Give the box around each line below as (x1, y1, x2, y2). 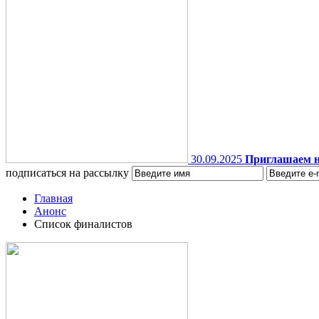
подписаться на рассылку (6, 167, 129, 179)
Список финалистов (34, 218, 132, 230)
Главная (34, 192, 73, 204)
